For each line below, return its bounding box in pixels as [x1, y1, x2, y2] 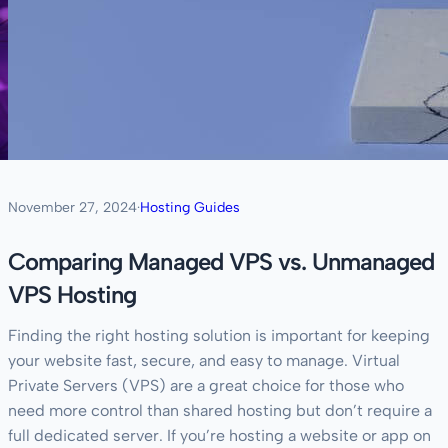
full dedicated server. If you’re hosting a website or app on [8, 426, 431, 446]
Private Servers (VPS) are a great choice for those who [8, 376, 404, 396]
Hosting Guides [140, 199, 240, 217]
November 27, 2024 [8, 199, 137, 217]
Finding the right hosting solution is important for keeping [8, 326, 430, 346]
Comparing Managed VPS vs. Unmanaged [8, 247, 435, 277]
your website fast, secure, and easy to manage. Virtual [8, 351, 400, 371]
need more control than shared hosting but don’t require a [8, 401, 432, 421]
